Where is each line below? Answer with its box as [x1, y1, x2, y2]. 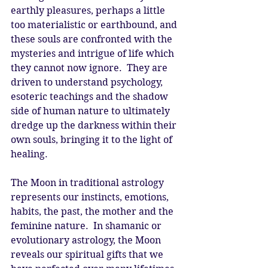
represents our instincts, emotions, [11, 191, 171, 203]
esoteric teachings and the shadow [11, 90, 170, 102]
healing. [11, 148, 50, 160]
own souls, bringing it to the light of [11, 133, 175, 145]
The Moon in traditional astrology [11, 176, 166, 188]
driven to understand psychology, [11, 76, 165, 88]
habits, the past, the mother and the [11, 205, 176, 217]
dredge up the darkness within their [11, 119, 179, 131]
